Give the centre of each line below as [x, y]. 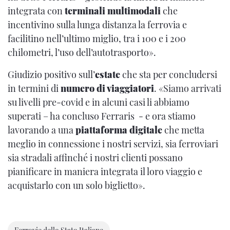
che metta [183, 130]
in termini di [34, 89]
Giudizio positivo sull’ [51, 75]
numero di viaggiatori [107, 89]
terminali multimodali [114, 11]
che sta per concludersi [169, 75]
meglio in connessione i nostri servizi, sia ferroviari [113, 144]
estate [108, 75]
